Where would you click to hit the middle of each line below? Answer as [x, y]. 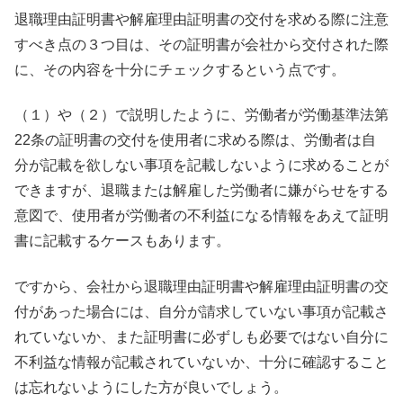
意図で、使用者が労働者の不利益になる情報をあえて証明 [201, 216]
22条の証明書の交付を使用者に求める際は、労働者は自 [195, 140]
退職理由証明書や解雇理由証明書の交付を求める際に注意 [201, 19]
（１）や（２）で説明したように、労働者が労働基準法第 [201, 115]
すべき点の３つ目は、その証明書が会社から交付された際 [201, 44]
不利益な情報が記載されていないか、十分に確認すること [201, 362]
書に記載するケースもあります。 [122, 241]
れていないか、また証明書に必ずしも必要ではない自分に [201, 336]
